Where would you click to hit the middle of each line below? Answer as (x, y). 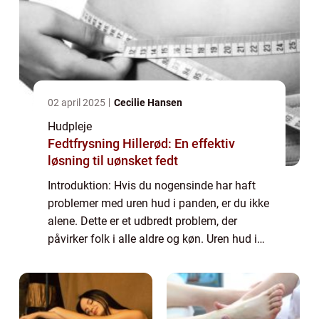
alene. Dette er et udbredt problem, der (142, 221)
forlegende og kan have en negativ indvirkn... (159, 274)
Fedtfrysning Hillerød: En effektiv (141, 143)
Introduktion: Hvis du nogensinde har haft (152, 185)
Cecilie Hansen (148, 102)
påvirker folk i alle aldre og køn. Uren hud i (152, 239)
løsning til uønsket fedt (113, 160)
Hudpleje (70, 126)
